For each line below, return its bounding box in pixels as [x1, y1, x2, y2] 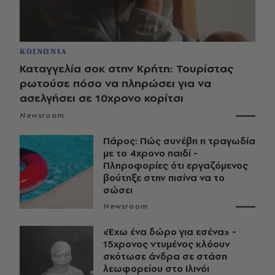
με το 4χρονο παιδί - [103, 146, 198, 160]
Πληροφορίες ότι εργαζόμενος [103, 158, 248, 172]
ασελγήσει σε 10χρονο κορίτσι [20, 90, 184, 106]
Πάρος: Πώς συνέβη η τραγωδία [103, 134, 255, 147]
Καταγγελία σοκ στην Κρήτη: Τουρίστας [20, 60, 233, 76]
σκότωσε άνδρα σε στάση [103, 249, 227, 263]
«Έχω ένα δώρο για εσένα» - [103, 225, 236, 238]
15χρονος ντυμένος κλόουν [103, 237, 230, 250]
